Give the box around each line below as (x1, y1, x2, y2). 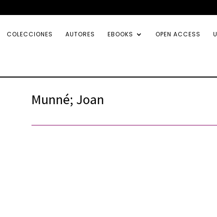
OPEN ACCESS (155, 30, 201, 38)
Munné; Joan (31, 90, 104, 108)
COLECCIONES (7, 30, 53, 38)
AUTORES (65, 30, 95, 38)
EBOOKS (108, 30, 133, 38)
